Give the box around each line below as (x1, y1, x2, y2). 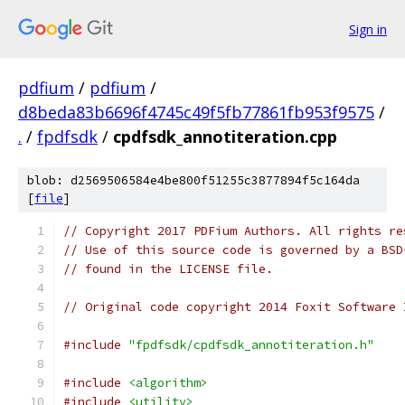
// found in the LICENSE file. (63, 261, 273, 277)
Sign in (349, 20, 387, 38)
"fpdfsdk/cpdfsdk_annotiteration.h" (128, 337, 374, 353)
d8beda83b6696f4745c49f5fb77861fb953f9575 (18, 101, 374, 123)
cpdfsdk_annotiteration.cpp (113, 126, 337, 147)
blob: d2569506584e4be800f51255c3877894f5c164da (27, 173, 360, 188)
